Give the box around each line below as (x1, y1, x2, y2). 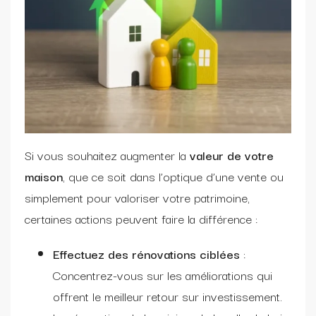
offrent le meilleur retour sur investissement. (53, 286, 282, 305)
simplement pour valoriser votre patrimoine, (25, 187, 250, 207)
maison (25, 166, 63, 186)
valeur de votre (190, 145, 274, 164)
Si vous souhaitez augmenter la (25, 145, 190, 164)
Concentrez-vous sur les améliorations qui (53, 265, 272, 284)
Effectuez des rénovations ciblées (53, 243, 240, 263)
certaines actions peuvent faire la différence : (25, 208, 257, 228)
